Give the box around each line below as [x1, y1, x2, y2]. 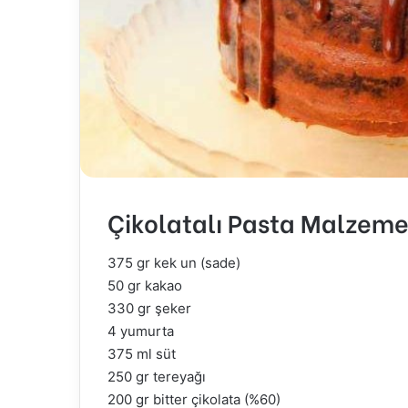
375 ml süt [107, 344, 176, 362]
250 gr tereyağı [107, 367, 206, 385]
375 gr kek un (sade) [107, 253, 240, 271]
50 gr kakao [107, 276, 182, 294]
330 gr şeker [107, 299, 191, 317]
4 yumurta [107, 321, 174, 340]
